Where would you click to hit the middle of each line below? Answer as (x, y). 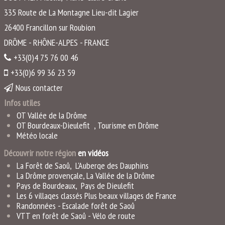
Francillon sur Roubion (61, 28)
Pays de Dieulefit (106, 186)
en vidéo (92, 153)
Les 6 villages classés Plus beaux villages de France (96, 196)
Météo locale (37, 136)
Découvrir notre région (40, 153)
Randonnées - (38, 206)
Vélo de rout (112, 216)
